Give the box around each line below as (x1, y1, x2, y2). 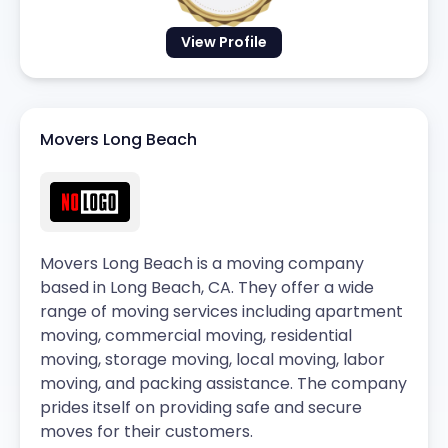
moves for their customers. (40, 420, 253, 444)
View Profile (181, 31, 267, 52)
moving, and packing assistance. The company (40, 372, 407, 396)
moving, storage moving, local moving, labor (40, 348, 385, 372)
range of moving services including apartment (40, 300, 403, 324)
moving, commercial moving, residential (40, 324, 352, 348)
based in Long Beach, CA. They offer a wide (40, 276, 374, 300)
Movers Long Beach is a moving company (40, 252, 364, 276)
